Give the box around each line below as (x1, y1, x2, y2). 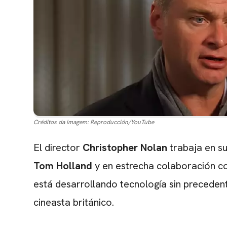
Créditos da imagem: (33, 118, 89, 127)
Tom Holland (33, 159, 92, 173)
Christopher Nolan (83, 141, 167, 155)
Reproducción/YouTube (90, 118, 154, 127)
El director (33, 141, 83, 155)
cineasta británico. (33, 196, 114, 209)
